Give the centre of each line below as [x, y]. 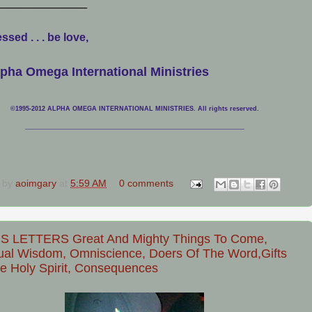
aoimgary [37, 184]
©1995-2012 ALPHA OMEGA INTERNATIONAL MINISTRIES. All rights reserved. [134, 109]
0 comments [146, 184]
